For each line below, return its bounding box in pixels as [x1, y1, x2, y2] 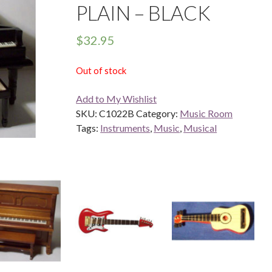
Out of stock [76, 64, 127, 76]
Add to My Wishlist [76, 92, 157, 104]
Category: [136, 107, 180, 119]
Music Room [180, 107, 233, 119]
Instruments [100, 121, 151, 134]
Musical [183, 121, 217, 134]
